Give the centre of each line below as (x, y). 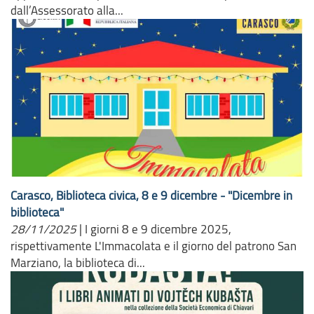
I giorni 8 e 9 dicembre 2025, (158, 229)
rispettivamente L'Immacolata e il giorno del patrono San (153, 246)
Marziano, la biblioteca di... (78, 263)
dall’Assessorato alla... (67, 11)
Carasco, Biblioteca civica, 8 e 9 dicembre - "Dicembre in (151, 196)
